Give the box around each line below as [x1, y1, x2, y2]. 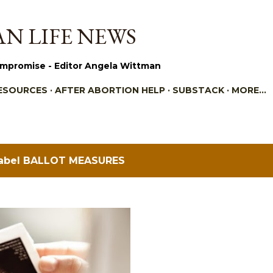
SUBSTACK [172, 85, 224, 96]
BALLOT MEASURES [23, 155, 125, 166]
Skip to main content [87, 7, 186, 23]
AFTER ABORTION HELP [55, 85, 165, 96]
